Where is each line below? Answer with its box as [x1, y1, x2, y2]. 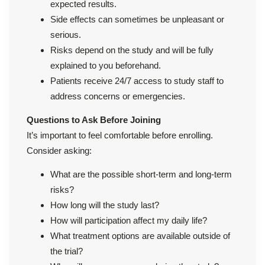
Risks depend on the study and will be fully [50, 44, 214, 55]
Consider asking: [27, 145, 92, 156]
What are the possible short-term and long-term [50, 169, 232, 179]
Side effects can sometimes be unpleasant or [50, 14, 224, 24]
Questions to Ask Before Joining [27, 114, 161, 125]
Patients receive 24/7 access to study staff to [50, 75, 224, 86]
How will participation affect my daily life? [50, 215, 207, 225]
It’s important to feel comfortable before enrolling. [27, 130, 213, 140]
